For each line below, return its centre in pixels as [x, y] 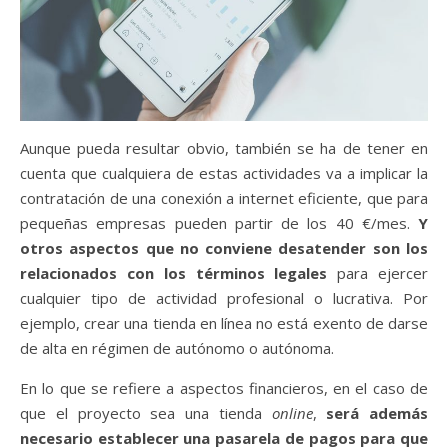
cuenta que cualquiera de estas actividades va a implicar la [224, 172]
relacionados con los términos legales [179, 272]
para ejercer [383, 272]
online [292, 412]
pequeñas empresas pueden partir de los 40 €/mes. [215, 222]
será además [377, 412]
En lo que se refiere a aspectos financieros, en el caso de [224, 387]
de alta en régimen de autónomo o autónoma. [177, 347]
